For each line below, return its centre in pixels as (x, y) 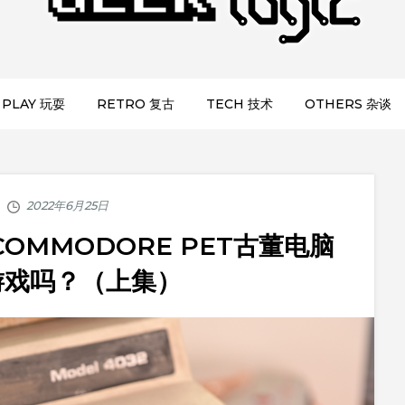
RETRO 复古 (135, 104)
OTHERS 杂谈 (348, 104)
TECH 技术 (239, 104)
